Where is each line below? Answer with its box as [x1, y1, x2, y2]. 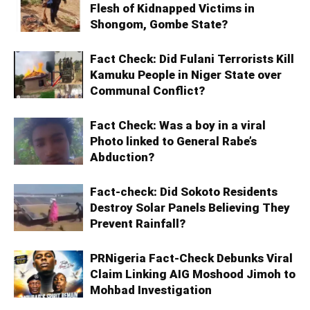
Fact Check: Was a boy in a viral [90, 118, 266, 132]
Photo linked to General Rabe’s [90, 134, 257, 148]
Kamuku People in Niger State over [90, 67, 282, 82]
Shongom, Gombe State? [90, 17, 230, 31]
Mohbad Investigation [90, 282, 212, 297]
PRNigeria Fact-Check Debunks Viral [90, 250, 293, 265]
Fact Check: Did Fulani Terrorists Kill [90, 51, 294, 66]
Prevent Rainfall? [90, 216, 185, 230]
